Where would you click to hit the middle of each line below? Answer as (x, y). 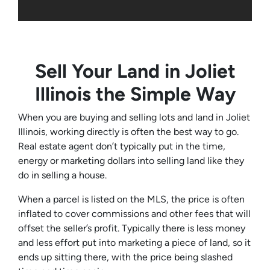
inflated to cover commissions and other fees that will (134, 214)
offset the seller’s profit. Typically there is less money (132, 228)
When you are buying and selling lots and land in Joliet (134, 118)
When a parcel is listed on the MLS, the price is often (131, 199)
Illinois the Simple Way (135, 94)
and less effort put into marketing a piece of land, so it (134, 243)
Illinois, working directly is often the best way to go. (128, 132)
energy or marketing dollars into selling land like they (131, 161)
